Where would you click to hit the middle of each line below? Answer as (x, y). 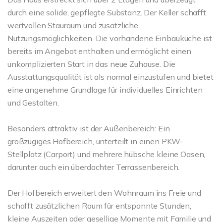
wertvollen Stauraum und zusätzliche (73, 25)
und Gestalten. (33, 103)
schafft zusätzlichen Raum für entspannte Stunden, (99, 206)
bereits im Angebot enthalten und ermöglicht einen (99, 51)
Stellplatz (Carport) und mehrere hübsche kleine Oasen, (107, 154)
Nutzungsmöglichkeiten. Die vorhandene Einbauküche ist (110, 38)
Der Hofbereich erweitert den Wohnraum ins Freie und (104, 193)
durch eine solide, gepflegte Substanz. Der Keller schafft (107, 12)
